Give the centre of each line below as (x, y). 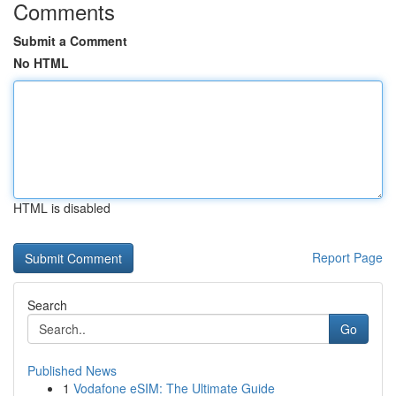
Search (47, 305)
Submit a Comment (70, 41)
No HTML (41, 63)
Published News (72, 370)
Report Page (347, 257)
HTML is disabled (62, 208)
